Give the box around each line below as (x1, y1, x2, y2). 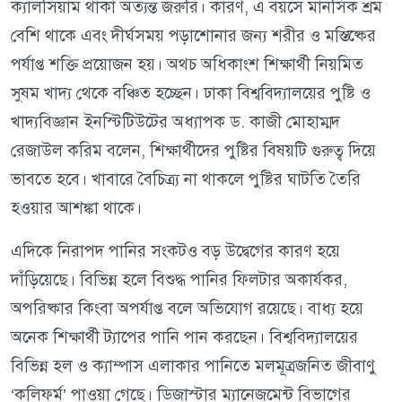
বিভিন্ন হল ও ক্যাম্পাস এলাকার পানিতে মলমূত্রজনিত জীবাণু (11, 355, 376, 377)
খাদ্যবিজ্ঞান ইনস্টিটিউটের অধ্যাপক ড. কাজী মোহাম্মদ (11, 111, 340, 133)
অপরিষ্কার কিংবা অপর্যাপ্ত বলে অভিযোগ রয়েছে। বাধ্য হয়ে (11, 298, 363, 319)
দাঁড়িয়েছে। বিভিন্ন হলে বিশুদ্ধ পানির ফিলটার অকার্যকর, (11, 269, 347, 291)
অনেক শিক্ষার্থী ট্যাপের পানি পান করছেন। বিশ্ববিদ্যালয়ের (11, 327, 358, 348)
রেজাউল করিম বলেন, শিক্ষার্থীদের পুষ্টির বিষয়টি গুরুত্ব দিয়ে (11, 140, 376, 162)
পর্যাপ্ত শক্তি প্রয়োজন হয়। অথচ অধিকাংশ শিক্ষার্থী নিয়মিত (11, 54, 363, 75)
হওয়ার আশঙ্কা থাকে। (11, 197, 142, 219)
